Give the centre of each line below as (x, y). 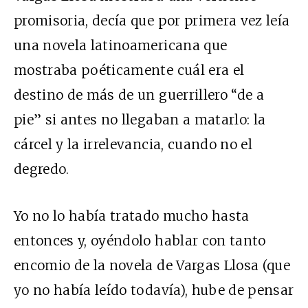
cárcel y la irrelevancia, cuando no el (133, 145)
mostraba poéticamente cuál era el (129, 70)
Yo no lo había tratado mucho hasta (132, 216)
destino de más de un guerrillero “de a (139, 95)
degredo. (42, 169)
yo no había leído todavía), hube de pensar (154, 290)
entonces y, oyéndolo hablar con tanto (140, 241)
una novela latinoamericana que (121, 46)
